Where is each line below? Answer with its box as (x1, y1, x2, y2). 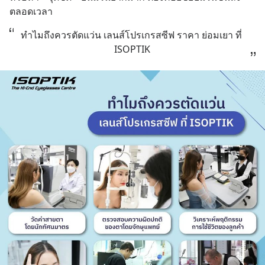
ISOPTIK (114, 43, 150, 56)
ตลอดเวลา (9, 5, 53, 18)
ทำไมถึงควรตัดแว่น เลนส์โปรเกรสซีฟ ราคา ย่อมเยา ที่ (20, 28, 242, 41)
